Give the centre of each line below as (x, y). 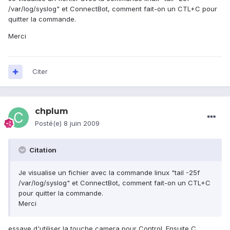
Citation (42, 150)
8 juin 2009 (82, 123)
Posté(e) (49, 123)
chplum (52, 111)
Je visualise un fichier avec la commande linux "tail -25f (109, 173)
